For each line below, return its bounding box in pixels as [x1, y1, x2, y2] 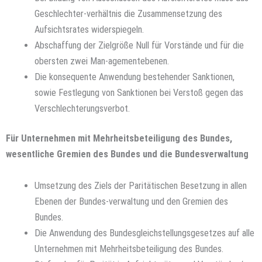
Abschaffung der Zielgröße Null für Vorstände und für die [35, 39, 244, 51]
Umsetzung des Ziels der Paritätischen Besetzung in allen [35, 180, 247, 191]
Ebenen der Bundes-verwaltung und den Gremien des [35, 195, 229, 207]
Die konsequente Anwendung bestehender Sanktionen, [35, 71, 235, 82]
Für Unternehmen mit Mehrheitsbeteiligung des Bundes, [6, 133, 232, 144]
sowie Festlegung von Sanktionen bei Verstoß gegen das [35, 87, 244, 98]
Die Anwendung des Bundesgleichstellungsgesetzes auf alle [35, 227, 255, 239]
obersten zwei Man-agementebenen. [35, 55, 170, 67]
